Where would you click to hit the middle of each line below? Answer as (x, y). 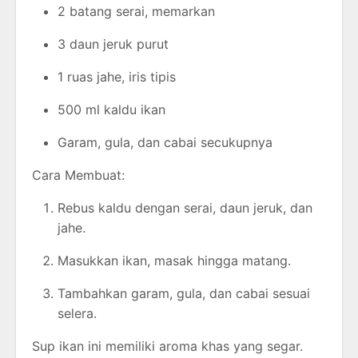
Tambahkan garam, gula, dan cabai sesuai (184, 293)
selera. (77, 313)
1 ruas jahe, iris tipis (117, 76)
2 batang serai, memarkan (136, 11)
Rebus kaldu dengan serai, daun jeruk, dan (185, 207)
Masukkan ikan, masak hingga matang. (174, 260)
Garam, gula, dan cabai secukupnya (165, 142)
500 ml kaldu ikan (111, 109)
